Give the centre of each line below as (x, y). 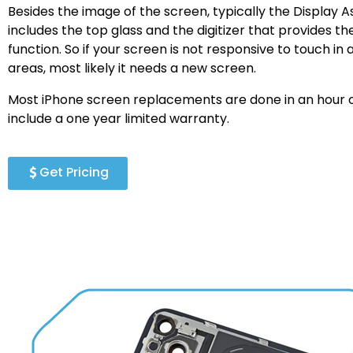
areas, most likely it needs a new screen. (134, 68)
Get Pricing (74, 172)
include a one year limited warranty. (119, 118)
